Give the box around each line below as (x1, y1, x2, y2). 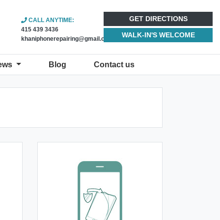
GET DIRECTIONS (129, 15, 188, 23)
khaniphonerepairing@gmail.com (21, 35, 113, 42)
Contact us (93, 60, 135, 69)
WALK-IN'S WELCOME (121, 31, 195, 39)
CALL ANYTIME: (27, 17, 74, 24)
